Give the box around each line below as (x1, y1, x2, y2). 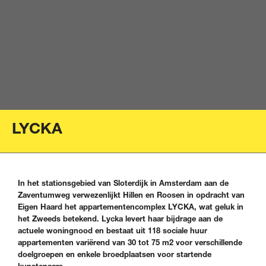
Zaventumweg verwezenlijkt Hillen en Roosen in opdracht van (18, 190, 245, 199)
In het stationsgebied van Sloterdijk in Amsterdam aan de (18, 178, 229, 188)
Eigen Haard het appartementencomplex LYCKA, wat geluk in (18, 202, 243, 211)
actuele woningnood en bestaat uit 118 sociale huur (18, 226, 207, 235)
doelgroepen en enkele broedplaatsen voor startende (18, 249, 211, 259)
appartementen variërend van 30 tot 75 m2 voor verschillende (18, 237, 242, 247)
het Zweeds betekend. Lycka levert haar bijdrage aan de (18, 214, 223, 223)
